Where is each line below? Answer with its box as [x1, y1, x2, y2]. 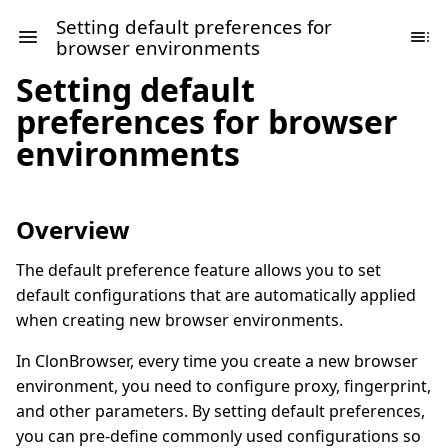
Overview [16, 213, 130, 246]
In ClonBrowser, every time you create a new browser [16, 350, 418, 372]
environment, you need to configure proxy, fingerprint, [16, 375, 431, 397]
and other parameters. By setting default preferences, [16, 400, 425, 422]
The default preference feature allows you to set [16, 259, 381, 281]
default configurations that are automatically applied [16, 284, 416, 306]
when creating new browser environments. [16, 309, 343, 331]
